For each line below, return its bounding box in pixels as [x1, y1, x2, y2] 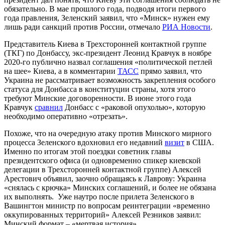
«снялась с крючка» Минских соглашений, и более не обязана [4, 183, 216, 192]
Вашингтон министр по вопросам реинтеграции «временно [4, 201, 210, 210]
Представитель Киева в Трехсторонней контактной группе [4, 40, 206, 49]
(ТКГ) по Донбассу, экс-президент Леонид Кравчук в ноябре [4, 49, 211, 58]
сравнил [35, 103, 63, 112]
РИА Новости [162, 23, 210, 32]
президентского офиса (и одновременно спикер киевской [4, 156, 201, 165]
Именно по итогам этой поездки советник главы [4, 147, 171, 156]
